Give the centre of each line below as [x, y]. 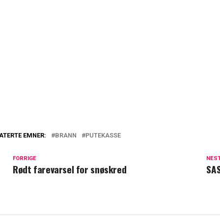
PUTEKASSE [103, 135]
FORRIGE [25, 158]
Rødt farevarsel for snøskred [70, 169]
